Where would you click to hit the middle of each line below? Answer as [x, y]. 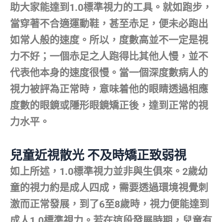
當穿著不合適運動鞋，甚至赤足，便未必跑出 [109, 24]
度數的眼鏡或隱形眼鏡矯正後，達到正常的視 [109, 105]
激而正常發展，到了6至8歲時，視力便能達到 [110, 204]
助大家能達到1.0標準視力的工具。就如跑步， [111, 7]
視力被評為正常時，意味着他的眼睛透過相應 [109, 89]
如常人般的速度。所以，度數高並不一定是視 [109, 40]
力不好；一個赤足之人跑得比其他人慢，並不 [109, 56]
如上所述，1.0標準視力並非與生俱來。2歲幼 [109, 171]
